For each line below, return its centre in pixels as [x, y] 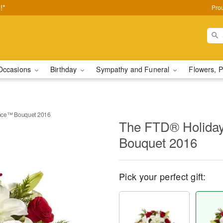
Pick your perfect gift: [162, 176]
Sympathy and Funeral [134, 69]
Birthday [65, 69]
